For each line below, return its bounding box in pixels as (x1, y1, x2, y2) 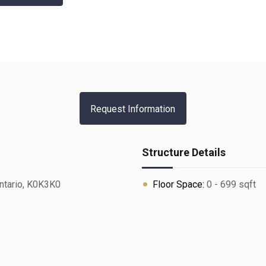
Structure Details (141, 146, 226, 159)
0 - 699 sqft (204, 179, 256, 190)
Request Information (90, 103, 176, 115)
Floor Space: (152, 179, 204, 190)
